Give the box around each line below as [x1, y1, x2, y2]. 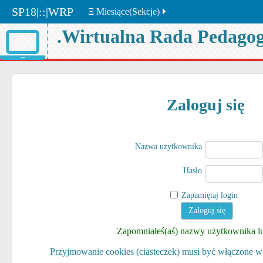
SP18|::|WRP [12, 5, 73, 18]
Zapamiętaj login [181, 191, 238, 200]
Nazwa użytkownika [135, 142, 203, 151]
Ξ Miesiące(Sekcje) [88, 6, 160, 16]
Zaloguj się [167, 96, 245, 114]
